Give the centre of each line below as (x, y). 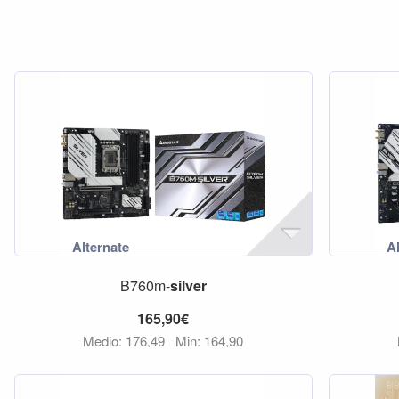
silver (188, 285)
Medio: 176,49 (126, 341)
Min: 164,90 (210, 341)
